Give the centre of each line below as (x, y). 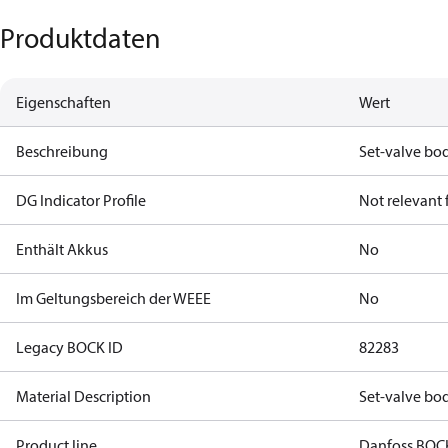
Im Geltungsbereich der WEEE (113, 298)
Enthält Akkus (62, 249)
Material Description (83, 396)
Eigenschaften (63, 102)
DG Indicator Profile (81, 200)
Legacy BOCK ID (69, 347)
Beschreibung (62, 151)
